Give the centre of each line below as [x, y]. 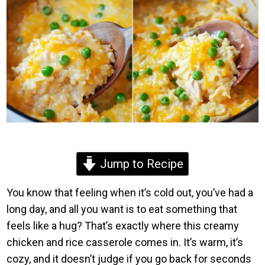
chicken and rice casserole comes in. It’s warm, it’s [125, 242]
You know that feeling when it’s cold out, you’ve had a [130, 192]
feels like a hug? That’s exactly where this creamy [123, 225]
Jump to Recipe [140, 164]
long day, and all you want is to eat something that [122, 209]
